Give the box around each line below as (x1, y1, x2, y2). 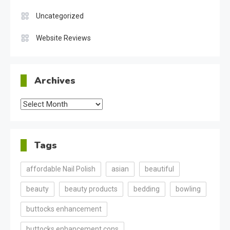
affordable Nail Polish (26, 164, 95, 173)
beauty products (65, 184, 118, 193)
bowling (176, 184, 201, 193)
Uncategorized (36, 11, 84, 20)
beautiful (145, 164, 174, 173)
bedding (133, 184, 160, 193)
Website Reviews (36, 33, 91, 42)
